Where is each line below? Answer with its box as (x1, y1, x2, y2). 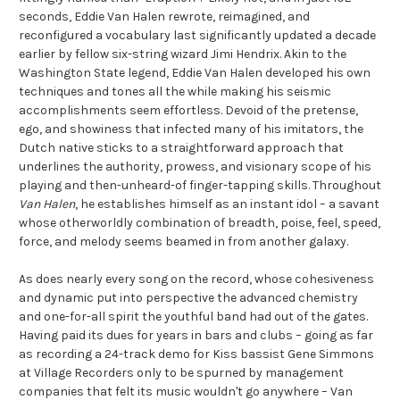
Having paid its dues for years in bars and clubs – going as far (19, 328, 373, 344)
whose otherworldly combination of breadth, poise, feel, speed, (19, 215, 380, 231)
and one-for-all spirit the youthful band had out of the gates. (19, 309, 368, 325)
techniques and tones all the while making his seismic (19, 84, 331, 100)
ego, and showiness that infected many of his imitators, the (19, 121, 363, 137)
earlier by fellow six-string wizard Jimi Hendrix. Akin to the (19, 46, 346, 62)
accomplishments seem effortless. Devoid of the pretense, (19, 103, 358, 119)
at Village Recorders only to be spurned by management (19, 365, 344, 381)
